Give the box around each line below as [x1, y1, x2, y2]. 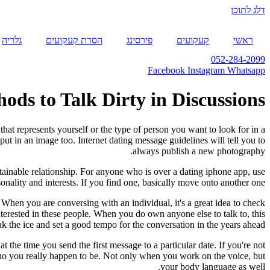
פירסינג [127, 35, 152, 45]
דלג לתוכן [231, 5, 265, 15]
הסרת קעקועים [46, 35, 102, 45]
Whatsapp [227, 65, 265, 75]
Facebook [148, 65, 185, 75]
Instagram [187, 65, 225, 75]
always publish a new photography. [133, 145, 265, 156]
